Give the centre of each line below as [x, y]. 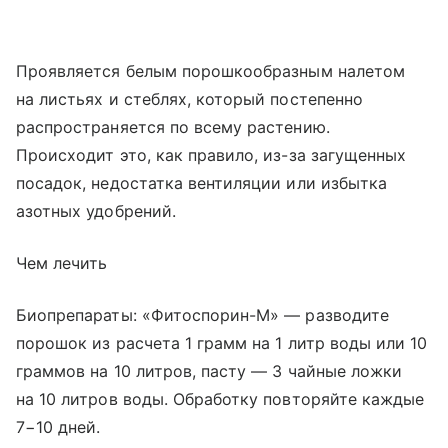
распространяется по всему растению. [173, 126]
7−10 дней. [58, 426]
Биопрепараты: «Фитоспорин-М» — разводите [202, 314]
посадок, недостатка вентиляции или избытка [202, 182]
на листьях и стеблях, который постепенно [189, 98]
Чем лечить [62, 262]
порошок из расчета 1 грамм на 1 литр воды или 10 [222, 342]
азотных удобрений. [96, 210]
